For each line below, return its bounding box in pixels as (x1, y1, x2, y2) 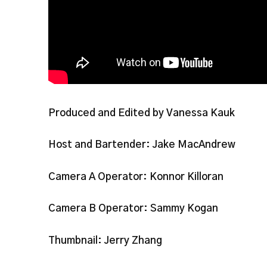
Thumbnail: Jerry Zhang (48, 235, 162, 246)
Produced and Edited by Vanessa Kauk (48, 107, 235, 118)
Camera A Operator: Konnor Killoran (48, 171, 223, 182)
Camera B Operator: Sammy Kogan (48, 203, 218, 214)
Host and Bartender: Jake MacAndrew (48, 139, 235, 150)
